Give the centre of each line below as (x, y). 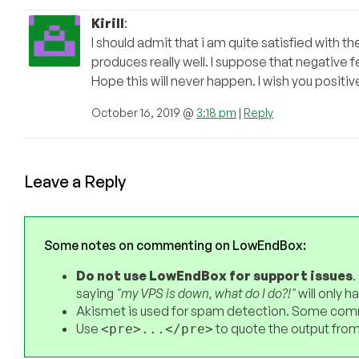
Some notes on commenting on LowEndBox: (175, 246)
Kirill (108, 24)
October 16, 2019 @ (144, 113)
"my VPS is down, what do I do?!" (206, 294)
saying (96, 294)
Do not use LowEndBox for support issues (214, 276)
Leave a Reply (75, 182)
